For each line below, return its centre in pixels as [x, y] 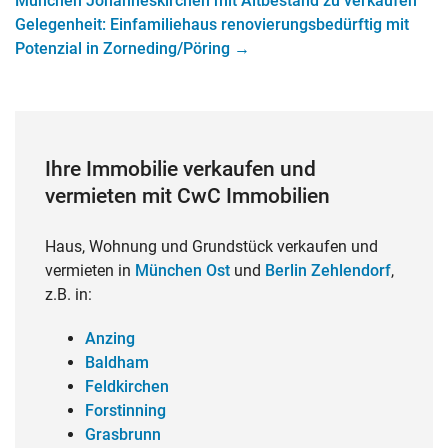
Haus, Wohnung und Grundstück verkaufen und [211, 246]
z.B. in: [68, 294]
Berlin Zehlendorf [328, 270]
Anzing [110, 338]
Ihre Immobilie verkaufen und [180, 169]
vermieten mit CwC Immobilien [187, 196]
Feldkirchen [127, 386]
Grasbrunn [123, 434]
